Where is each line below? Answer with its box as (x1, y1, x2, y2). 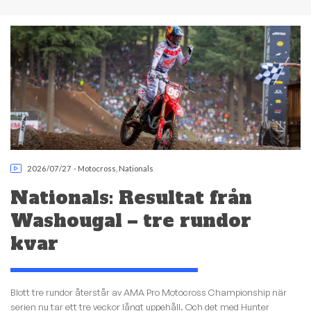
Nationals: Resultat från (10, 185, 252, 210)
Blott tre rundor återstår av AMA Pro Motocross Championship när (10, 287, 287, 299)
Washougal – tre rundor (10, 208, 251, 233)
